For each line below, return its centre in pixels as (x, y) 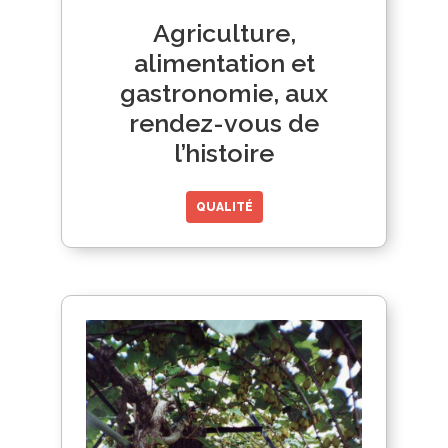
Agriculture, (224, 32)
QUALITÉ (224, 206)
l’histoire (224, 152)
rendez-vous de (224, 122)
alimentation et (224, 62)
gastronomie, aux (224, 92)
